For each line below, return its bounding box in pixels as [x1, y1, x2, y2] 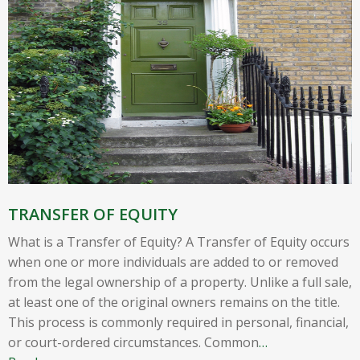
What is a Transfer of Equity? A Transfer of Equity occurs [8, 232, 350, 251]
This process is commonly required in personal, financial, [8, 313, 349, 331]
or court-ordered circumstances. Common [8, 333, 259, 351]
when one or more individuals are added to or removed [8, 252, 338, 271]
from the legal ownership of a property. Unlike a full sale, [8, 272, 352, 291]
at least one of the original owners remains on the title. [8, 292, 340, 311]
